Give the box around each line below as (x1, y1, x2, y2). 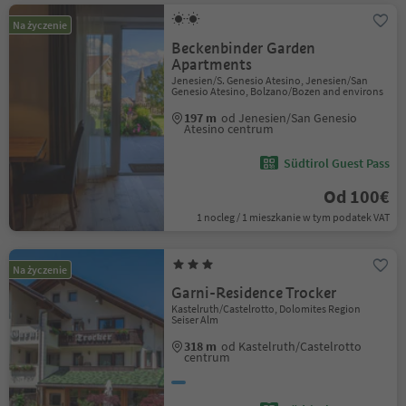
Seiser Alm (171, 313, 219, 326)
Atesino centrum (184, 121, 275, 137)
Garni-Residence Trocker (171, 284, 337, 303)
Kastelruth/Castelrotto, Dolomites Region (171, 302, 362, 315)
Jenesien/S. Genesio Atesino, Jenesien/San (171, 73, 369, 87)
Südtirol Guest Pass (283, 155, 390, 171)
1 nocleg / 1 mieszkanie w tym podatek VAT (196, 210, 390, 224)
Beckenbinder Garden (171, 39, 316, 58)
